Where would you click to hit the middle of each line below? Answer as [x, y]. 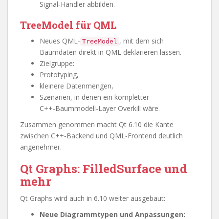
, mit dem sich [142, 41]
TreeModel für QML [68, 25]
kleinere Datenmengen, [77, 86]
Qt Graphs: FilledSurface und [104, 169]
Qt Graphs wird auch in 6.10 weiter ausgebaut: [93, 198]
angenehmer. [41, 147]
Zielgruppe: [57, 63]
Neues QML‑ [60, 41]
